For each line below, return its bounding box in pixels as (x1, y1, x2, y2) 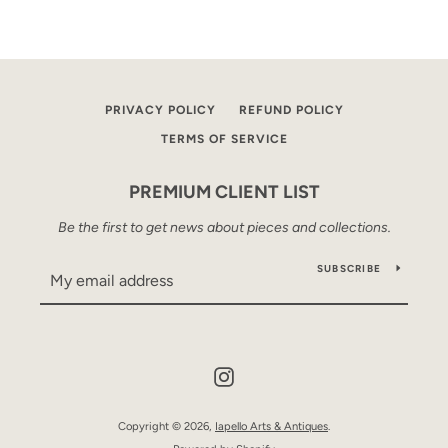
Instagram (234, 367, 297, 384)
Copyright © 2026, (118, 419, 215, 433)
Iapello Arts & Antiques (215, 419, 328, 433)
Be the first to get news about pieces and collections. (57, 219, 391, 236)
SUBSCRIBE (316, 262, 381, 275)
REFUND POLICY (238, 103, 344, 117)
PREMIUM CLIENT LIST (128, 181, 320, 203)
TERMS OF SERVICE (160, 132, 288, 146)
